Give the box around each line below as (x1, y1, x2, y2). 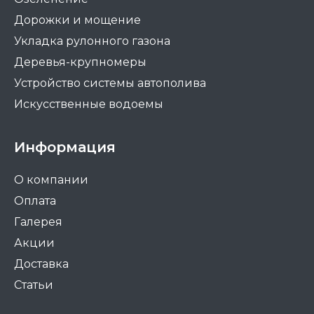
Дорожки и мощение (14, 13, 141, 27)
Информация (14, 139, 116, 156)
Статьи (14, 278, 53, 292)
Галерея (14, 215, 62, 229)
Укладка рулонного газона (14, 34, 170, 48)
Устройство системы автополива (14, 76, 206, 90)
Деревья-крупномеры (14, 55, 146, 69)
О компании (14, 173, 88, 187)
